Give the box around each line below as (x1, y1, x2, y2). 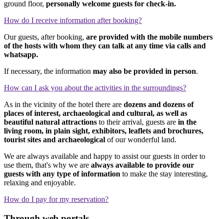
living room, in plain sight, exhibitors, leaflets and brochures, (4, 126, 203, 135)
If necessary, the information (4, 66, 93, 75)
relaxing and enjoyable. (4, 178, 76, 187)
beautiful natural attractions (4, 117, 99, 126)
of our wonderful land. (105, 135, 176, 144)
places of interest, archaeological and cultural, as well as (4, 109, 187, 117)
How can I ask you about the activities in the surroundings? (4, 83, 186, 92)
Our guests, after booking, (4, 32, 86, 41)
